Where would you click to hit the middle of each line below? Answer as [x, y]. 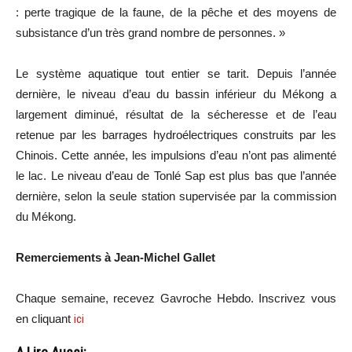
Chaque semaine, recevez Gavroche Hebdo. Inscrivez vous [176, 298]
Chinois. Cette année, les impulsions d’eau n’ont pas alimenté [176, 155]
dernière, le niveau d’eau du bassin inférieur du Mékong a [176, 93]
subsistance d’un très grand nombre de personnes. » [150, 32]
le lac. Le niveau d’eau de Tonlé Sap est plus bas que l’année [176, 175]
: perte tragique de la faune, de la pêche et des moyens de [176, 12]
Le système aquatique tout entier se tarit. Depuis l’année [176, 73]
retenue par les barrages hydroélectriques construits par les [176, 134]
